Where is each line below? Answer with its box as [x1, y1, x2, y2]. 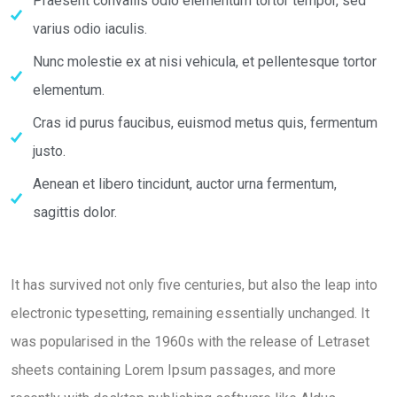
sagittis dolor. [33, 204, 117, 221]
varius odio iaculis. [33, 20, 147, 37]
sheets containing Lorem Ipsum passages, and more [11, 362, 336, 378]
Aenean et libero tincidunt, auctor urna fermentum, [33, 175, 337, 192]
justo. [33, 143, 66, 160]
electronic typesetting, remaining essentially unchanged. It [11, 305, 370, 322]
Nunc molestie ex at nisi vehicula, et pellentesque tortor [33, 53, 377, 70]
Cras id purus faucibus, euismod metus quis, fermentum [33, 114, 378, 131]
